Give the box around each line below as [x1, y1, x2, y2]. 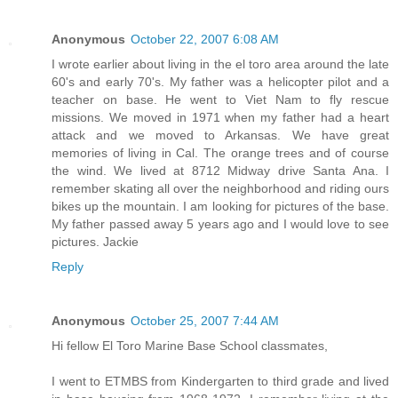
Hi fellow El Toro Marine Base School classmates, [52, 338, 328, 354]
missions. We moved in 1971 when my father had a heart [52, 109, 389, 124]
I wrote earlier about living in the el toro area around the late [52, 56, 389, 71]
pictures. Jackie [52, 234, 139, 249]
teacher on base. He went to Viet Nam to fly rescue [52, 92, 389, 107]
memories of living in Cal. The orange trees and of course [52, 145, 389, 160]
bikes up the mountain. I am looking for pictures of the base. [52, 198, 389, 213]
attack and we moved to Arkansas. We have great [52, 127, 389, 142]
